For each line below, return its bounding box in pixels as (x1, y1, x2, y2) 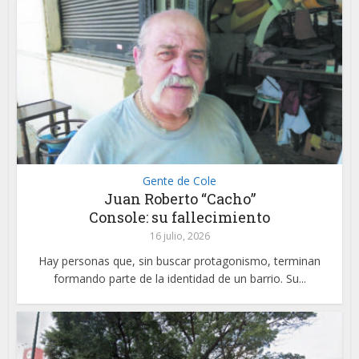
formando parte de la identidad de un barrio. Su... (53, 270, 306, 286)
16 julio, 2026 (149, 228, 210, 243)
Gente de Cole (143, 172, 216, 188)
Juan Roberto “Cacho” (103, 188, 256, 208)
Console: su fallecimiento (89, 207, 270, 227)
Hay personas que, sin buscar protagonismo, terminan (38, 252, 321, 268)
